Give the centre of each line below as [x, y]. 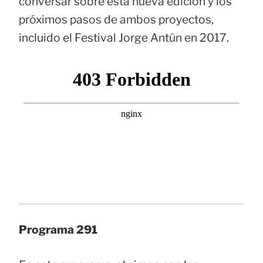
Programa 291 [58, 230]
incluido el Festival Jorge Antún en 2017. [124, 37]
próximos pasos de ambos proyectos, [116, 19]
